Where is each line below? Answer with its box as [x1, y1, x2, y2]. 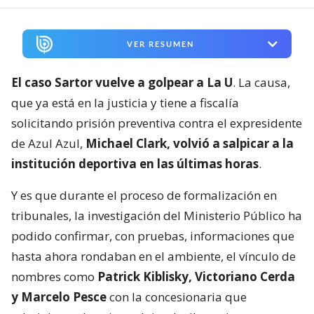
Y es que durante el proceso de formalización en [11, 186, 277, 203]
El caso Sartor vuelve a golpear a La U [11, 74, 233, 90]
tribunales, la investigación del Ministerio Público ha [11, 207, 302, 224]
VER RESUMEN [126, 39, 194, 49]
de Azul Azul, [11, 135, 83, 151]
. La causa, [233, 74, 290, 90]
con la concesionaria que [107, 288, 247, 305]
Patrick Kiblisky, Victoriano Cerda [97, 268, 295, 285]
